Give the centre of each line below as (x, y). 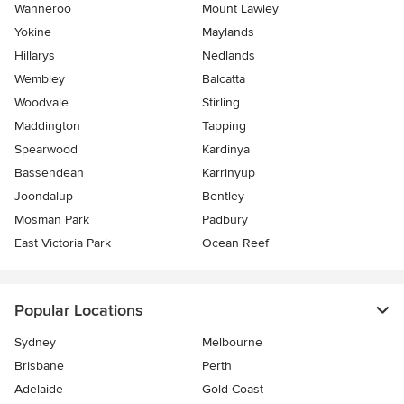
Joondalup (44, 197)
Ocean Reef (235, 243)
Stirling (221, 103)
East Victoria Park (63, 243)
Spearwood (46, 150)
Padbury (225, 220)
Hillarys (35, 56)
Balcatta (224, 79)
